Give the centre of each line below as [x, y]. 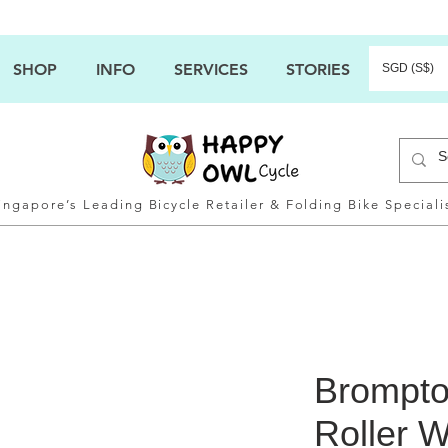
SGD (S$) [408, 68]
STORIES [318, 69]
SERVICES [210, 69]
